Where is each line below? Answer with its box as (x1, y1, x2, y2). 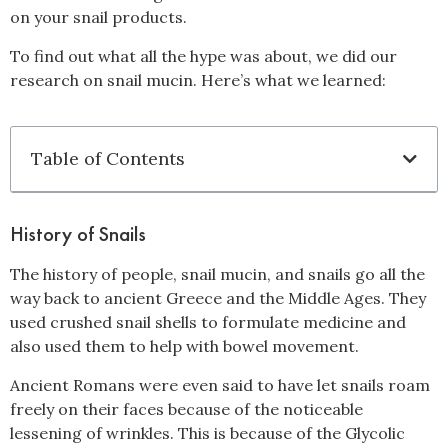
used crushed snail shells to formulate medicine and (10, 312, 406, 333)
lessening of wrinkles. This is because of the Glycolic (10, 422, 405, 443)
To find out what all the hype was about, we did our (10, 45, 397, 66)
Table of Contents (31, 147, 185, 171)
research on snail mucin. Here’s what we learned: (10, 69, 386, 90)
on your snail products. (10, 7, 187, 28)
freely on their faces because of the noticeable (10, 398, 363, 419)
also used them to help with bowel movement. (10, 336, 359, 357)
